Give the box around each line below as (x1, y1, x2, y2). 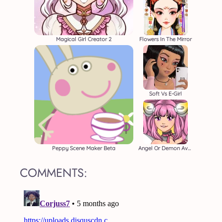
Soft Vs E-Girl (149, 90, 182, 97)
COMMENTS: (20, 164, 87, 181)
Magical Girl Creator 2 (56, 36, 111, 43)
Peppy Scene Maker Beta (52, 145, 115, 152)
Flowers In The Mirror (139, 36, 192, 43)
